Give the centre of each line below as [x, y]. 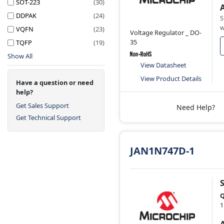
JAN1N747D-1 [162, 151]
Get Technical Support [48, 117]
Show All [20, 56]
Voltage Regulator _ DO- [166, 32]
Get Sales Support [42, 105]
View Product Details [171, 79]
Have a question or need [55, 82]
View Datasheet [163, 65]
